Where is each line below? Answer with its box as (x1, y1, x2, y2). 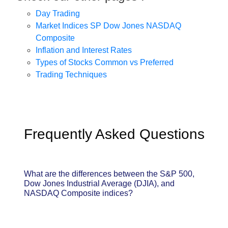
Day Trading (36, 9, 80, 18)
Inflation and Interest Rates (36, 46, 132, 55)
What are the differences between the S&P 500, (24, 169, 194, 179)
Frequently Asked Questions (23, 126, 205, 142)
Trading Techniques (36, 70, 107, 79)
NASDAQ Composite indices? (24, 189, 133, 198)
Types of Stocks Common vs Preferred (36, 58, 174, 67)
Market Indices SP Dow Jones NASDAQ (36, 21, 181, 31)
